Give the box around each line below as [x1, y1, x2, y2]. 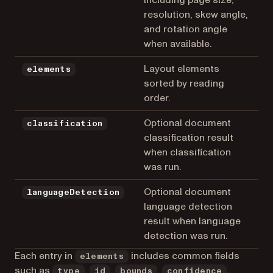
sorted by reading [144, 76, 224, 90]
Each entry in [15, 249, 75, 263]
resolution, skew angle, [144, 7, 248, 21]
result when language [144, 214, 241, 228]
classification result [144, 130, 233, 144]
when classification [144, 145, 231, 159]
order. [144, 91, 170, 105]
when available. [144, 37, 211, 51]
